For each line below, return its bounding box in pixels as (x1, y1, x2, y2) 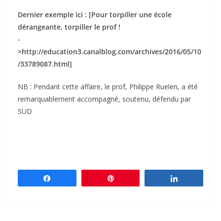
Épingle (121, 175, 143, 182)
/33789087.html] (18, 59, 72, 69)
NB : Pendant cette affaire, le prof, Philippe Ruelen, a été (18, 82, 198, 92)
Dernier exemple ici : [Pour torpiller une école (18, 10, 172, 20)
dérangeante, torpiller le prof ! (18, 22, 120, 32)
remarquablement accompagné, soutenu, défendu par (18, 94, 191, 104)
